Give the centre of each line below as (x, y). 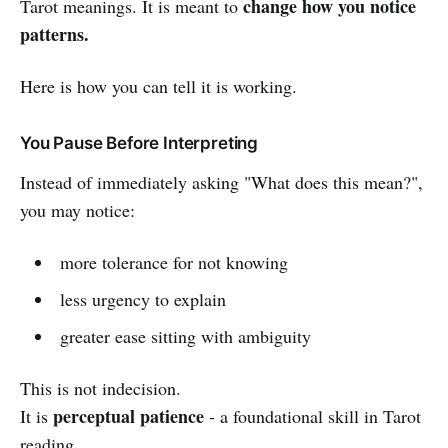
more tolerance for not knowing (173, 261)
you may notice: (77, 209)
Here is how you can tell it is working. (158, 85)
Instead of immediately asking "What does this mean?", (221, 181)
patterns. (54, 33)
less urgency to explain (142, 298)
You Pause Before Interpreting (139, 142)
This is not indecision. (100, 387)
